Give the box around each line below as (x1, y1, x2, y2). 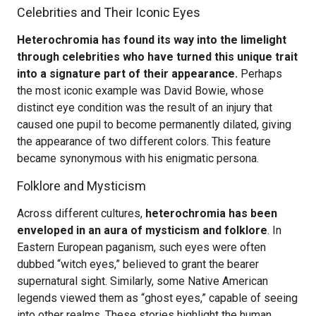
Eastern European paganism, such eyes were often (17, 241, 266, 254)
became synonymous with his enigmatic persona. (17, 152, 259, 165)
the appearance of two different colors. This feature (17, 135, 271, 148)
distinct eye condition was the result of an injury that (17, 101, 272, 114)
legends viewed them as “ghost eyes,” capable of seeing (17, 291, 298, 305)
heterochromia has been (145, 207, 277, 220)
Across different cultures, (17, 207, 145, 220)
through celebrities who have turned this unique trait (17, 50, 298, 63)
